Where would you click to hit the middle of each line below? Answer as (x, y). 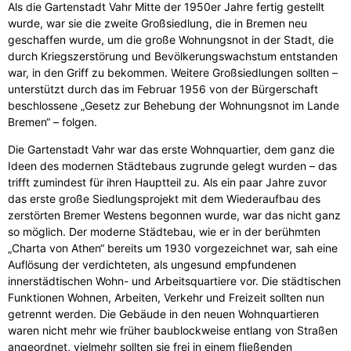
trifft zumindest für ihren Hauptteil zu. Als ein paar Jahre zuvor (167, 183)
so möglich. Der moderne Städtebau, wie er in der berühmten (164, 232)
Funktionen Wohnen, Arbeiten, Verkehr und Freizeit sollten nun (166, 298)
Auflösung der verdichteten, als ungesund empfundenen (152, 265)
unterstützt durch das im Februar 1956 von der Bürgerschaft (163, 89)
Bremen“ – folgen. (52, 122)
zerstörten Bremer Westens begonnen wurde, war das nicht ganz (174, 215)
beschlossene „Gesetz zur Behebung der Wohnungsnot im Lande (174, 106)
